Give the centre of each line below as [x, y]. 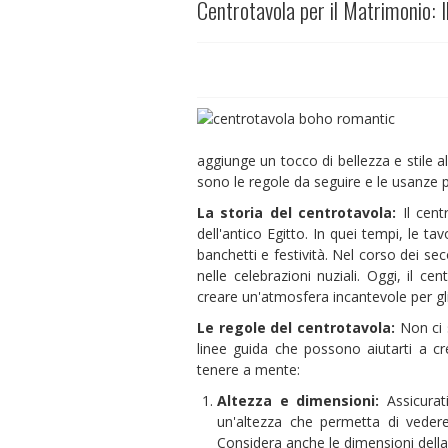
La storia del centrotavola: [297, 212]
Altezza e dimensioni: [298, 400]
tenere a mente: [250, 369]
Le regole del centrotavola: [296, 327]
